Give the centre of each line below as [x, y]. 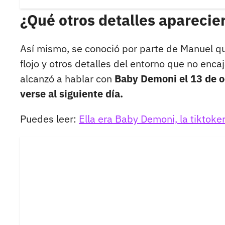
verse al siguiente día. [72, 94]
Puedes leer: [49, 119]
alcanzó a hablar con [67, 79]
